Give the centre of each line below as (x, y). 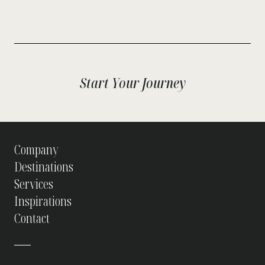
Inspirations (43, 201)
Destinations (44, 167)
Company (36, 150)
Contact (32, 218)
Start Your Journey (132, 83)
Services (34, 184)
